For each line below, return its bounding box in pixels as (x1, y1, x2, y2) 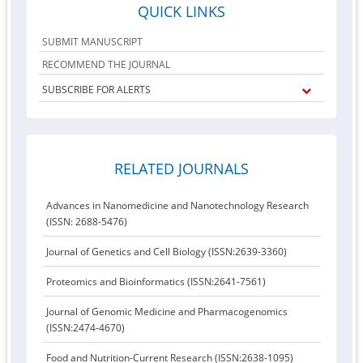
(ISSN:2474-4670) (46, 321, 126, 335)
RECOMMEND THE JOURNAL (42, 58, 171, 71)
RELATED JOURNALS (113, 159, 249, 178)
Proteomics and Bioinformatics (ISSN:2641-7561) (46, 275, 267, 288)
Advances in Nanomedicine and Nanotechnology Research (46, 199, 310, 212)
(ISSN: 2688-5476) (46, 215, 128, 228)
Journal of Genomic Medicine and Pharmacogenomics (46, 305, 288, 318)
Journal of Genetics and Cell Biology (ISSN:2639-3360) (46, 245, 288, 258)
